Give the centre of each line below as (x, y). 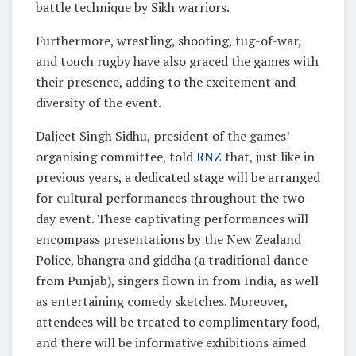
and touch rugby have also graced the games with (177, 61)
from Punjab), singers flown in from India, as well (177, 280)
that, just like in (270, 156)
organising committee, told (116, 156)
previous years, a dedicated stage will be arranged (178, 177)
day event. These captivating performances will (172, 218)
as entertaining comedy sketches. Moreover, (162, 301)
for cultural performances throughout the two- (173, 197)
